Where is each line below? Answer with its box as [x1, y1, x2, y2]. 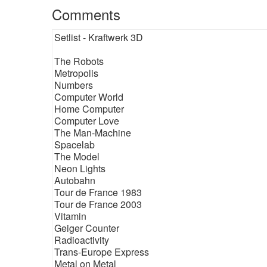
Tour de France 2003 [54, 197, 142, 211]
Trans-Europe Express [54, 245, 149, 259]
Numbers [54, 78, 93, 92]
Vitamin [54, 209, 86, 223]
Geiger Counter [54, 221, 119, 235]
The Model [54, 150, 100, 163]
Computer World [54, 90, 123, 104]
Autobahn [54, 173, 95, 187]
